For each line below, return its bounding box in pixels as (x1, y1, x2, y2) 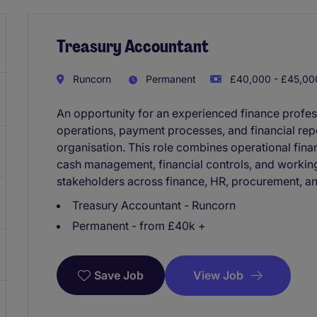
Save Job (94, 268, 144, 283)
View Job (193, 267, 243, 282)
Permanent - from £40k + (72, 218, 206, 233)
